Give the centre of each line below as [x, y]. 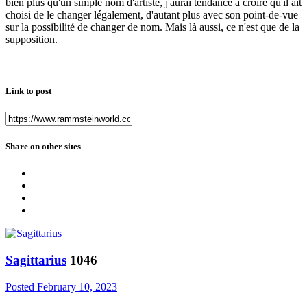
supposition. [33, 39]
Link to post [28, 90]
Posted [21, 286]
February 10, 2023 [77, 286]
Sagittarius [36, 260]
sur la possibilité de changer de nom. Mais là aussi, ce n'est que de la [152, 27]
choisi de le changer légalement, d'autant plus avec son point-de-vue [152, 14]
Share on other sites [43, 147]
